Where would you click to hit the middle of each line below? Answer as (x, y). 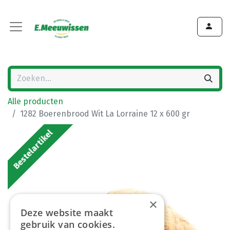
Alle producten (35, 101)
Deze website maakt (67, 213)
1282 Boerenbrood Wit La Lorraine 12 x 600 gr (105, 114)
